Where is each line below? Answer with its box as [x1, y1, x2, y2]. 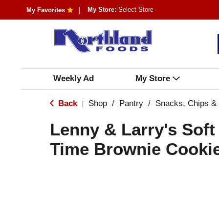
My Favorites [26, 6, 65, 14]
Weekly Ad [53, 74, 94, 83]
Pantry [119, 99, 143, 108]
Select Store [118, 6, 153, 13]
